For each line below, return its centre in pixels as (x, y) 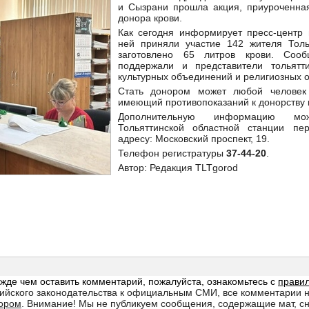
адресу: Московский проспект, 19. (194, 139)
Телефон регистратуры (172, 153)
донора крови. (150, 18)
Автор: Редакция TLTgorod (179, 168)
